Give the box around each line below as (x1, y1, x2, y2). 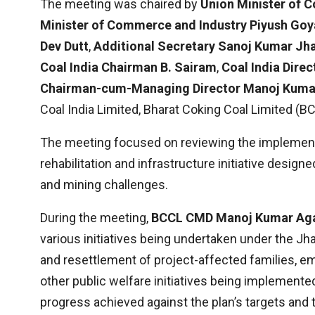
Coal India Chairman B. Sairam (40, 60, 217, 75)
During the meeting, (40, 210, 151, 226)
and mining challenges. (40, 177, 168, 193)
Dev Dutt (40, 39, 89, 54)
